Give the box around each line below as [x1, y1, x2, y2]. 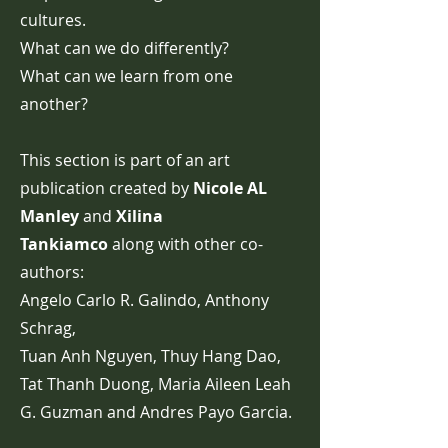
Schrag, [20, 317, 76, 339]
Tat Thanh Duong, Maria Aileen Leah [20, 373, 291, 395]
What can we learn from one [20, 65, 233, 87]
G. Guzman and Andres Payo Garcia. [20, 401, 292, 423]
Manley [20, 205, 83, 227]
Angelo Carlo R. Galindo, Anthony [20, 289, 269, 311]
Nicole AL [193, 177, 267, 199]
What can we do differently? [20, 37, 229, 59]
